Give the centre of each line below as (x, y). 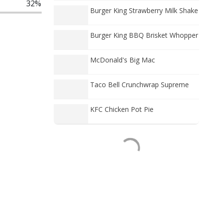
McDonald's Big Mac (123, 60)
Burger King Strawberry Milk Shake (144, 10)
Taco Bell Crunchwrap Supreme (139, 85)
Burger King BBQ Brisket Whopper (144, 35)
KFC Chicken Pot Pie (122, 109)
